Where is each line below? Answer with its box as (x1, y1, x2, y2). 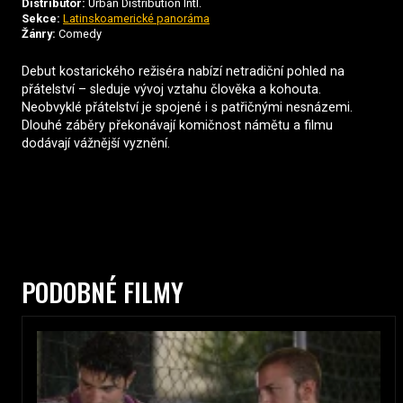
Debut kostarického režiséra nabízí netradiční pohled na (22, 64, 345, 80)
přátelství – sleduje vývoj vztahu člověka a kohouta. (22, 82, 321, 98)
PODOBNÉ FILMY (22, 273, 184, 311)
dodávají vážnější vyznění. (22, 136, 170, 152)
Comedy (56, 27, 102, 41)
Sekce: (22, 12, 60, 26)
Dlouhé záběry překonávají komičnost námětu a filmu (22, 118, 333, 134)
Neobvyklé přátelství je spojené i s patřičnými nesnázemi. (22, 100, 353, 116)
